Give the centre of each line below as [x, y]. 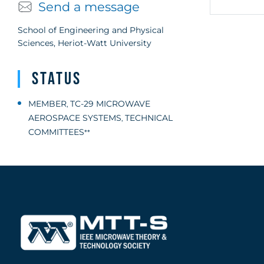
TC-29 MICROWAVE [110, 104]
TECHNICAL [149, 118]
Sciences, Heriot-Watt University [85, 43]
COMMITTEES [56, 132]
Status [57, 79]
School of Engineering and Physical [91, 30]
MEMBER [47, 104]
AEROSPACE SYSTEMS [75, 118]
